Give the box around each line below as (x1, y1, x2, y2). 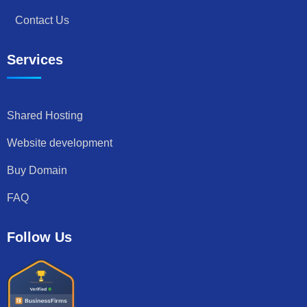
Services (7, 52, 63, 68)
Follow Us (7, 230, 72, 245)
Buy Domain (7, 164, 67, 177)
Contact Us (15, 14, 69, 27)
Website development (7, 137, 112, 149)
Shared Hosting (7, 110, 83, 122)
